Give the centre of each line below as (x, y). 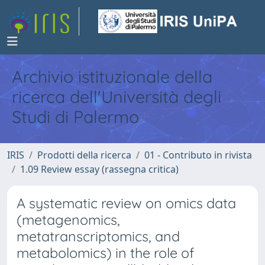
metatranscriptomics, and (98, 236)
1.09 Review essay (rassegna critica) (99, 169)
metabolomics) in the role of (105, 253)
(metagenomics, (68, 220)
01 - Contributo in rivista (198, 155)
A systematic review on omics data (126, 203)
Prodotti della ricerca (84, 155)
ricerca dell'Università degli (117, 96)
